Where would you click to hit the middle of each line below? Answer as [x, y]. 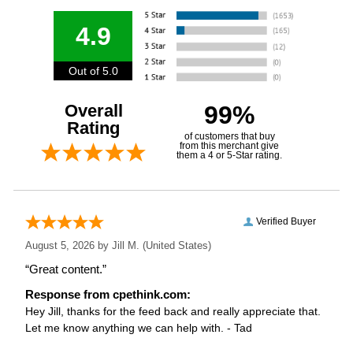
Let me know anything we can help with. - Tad [139, 327]
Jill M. [126, 245]
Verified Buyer [286, 221]
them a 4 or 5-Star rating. [230, 155]
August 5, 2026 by [69, 245]
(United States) [176, 245]
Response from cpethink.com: [108, 294]
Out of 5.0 [93, 71]
